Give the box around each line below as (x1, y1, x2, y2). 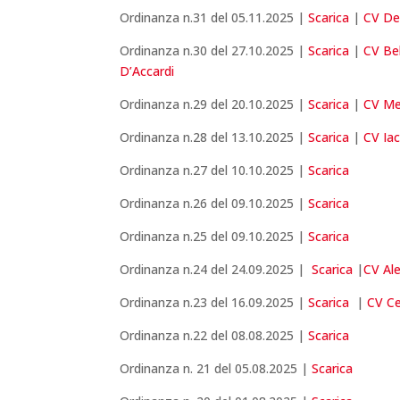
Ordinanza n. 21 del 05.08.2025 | (120, 360, 312, 378)
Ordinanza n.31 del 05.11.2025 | (120, 9, 309, 27)
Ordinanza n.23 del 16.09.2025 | (120, 294, 309, 312)
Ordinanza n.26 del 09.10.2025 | (120, 195, 309, 212)
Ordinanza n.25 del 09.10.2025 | (120, 228, 309, 246)
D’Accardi (120, 62, 175, 80)
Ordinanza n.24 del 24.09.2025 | (120, 261, 312, 279)
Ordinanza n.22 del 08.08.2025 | (120, 327, 309, 345)
